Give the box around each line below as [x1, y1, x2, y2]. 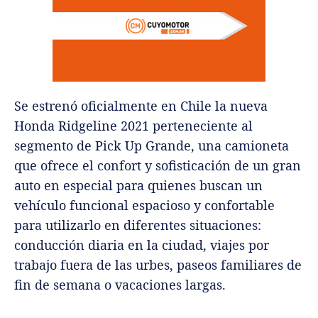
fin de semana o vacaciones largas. [14, 276, 226, 294]
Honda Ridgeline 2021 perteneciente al [14, 117, 253, 135]
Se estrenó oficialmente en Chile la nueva [14, 97, 268, 115]
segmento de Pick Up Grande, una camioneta [14, 137, 289, 155]
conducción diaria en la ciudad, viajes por [14, 236, 269, 254]
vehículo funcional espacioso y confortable [14, 197, 275, 214]
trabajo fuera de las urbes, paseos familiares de [14, 256, 302, 274]
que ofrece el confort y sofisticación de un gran [14, 157, 301, 175]
